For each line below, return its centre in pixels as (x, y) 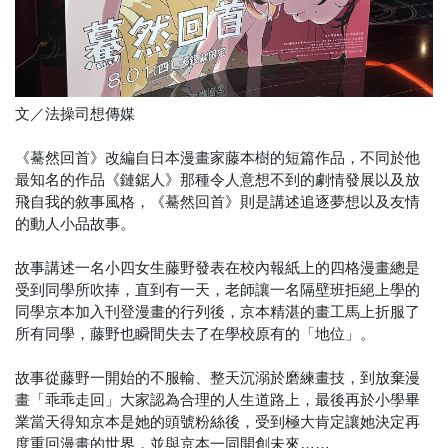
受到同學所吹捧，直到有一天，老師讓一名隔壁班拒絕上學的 (217, 290)
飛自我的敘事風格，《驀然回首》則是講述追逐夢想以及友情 (217, 202)
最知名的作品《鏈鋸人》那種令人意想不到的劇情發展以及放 (217, 180)
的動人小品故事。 (75, 224)
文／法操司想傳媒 (75, 114)
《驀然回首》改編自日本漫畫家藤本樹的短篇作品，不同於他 (217, 158)
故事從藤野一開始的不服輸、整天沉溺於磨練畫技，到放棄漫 (217, 378)
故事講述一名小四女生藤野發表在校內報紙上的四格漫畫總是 (217, 268)
